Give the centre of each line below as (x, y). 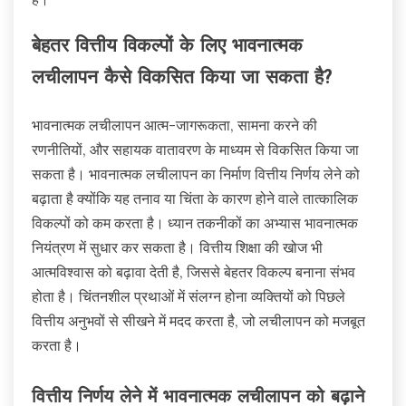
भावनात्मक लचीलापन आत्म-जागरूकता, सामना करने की (174, 126)
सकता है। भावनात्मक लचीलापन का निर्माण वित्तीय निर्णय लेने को (196, 174)
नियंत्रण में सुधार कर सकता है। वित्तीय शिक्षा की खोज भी (177, 248)
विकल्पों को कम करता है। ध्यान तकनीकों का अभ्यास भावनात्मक (195, 223)
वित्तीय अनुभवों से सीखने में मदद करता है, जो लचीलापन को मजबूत (198, 321)
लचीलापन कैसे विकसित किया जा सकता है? (182, 79)
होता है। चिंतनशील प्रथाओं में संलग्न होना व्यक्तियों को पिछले (188, 297)
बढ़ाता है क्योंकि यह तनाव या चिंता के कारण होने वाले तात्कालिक (195, 199)
